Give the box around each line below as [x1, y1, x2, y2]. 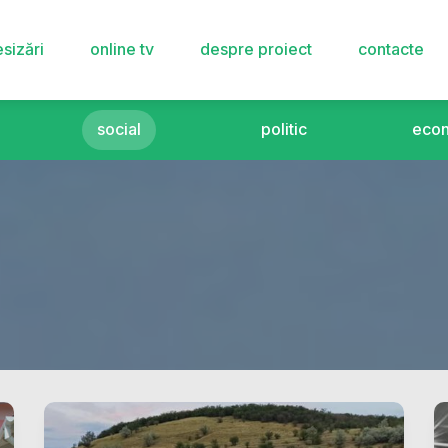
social [97, 119, 142, 139]
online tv [89, 39, 154, 59]
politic [260, 119, 307, 139]
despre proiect [199, 39, 312, 59]
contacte [357, 39, 424, 59]
